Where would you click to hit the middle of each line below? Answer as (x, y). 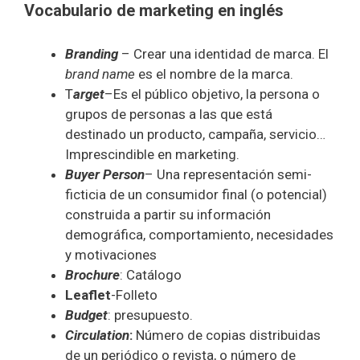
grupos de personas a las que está (169, 114)
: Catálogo (151, 274)
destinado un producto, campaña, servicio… (195, 134)
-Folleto (134, 295)
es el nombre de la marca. (214, 74)
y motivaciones (111, 254)
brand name (100, 74)
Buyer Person (105, 174)
